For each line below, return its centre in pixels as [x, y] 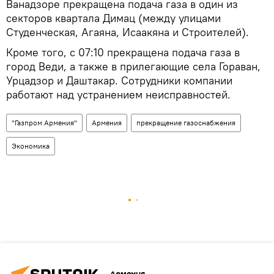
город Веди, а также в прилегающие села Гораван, [133, 66]
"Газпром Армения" [44, 122]
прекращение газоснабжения [186, 122]
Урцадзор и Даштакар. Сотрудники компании [119, 80]
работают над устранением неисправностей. [118, 94]
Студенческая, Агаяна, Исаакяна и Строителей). [128, 32]
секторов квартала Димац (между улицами [113, 18]
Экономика [31, 146]
